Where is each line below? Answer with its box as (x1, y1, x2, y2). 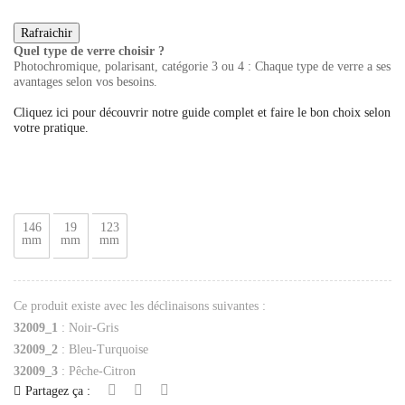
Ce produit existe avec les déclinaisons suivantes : (14, 299, 266, 314)
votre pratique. (14, 120, 89, 135)
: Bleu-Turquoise (58, 343, 148, 357)
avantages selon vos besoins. (14, 74, 157, 89)
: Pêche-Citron (58, 364, 136, 379)
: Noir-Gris (58, 321, 118, 335)
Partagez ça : (25, 384, 90, 399)
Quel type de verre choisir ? (14, 43, 165, 58)
